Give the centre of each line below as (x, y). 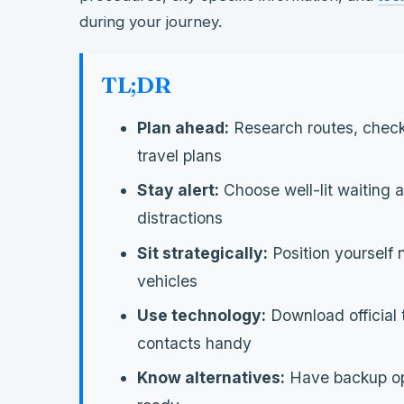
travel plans (179, 156)
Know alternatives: (211, 377)
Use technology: (202, 315)
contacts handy (194, 343)
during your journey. (151, 21)
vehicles (167, 280)
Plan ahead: (183, 128)
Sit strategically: (202, 252)
